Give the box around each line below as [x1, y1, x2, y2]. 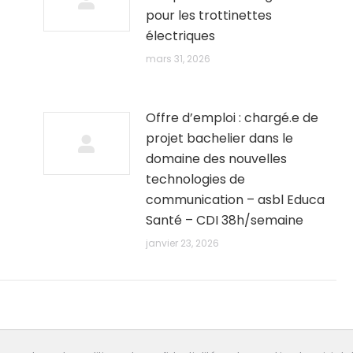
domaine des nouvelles [146, 150, 288, 168]
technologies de [146, 170, 246, 188]
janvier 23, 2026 [146, 236, 220, 250]
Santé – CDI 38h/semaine [146, 211, 304, 229]
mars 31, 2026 [146, 52, 211, 65]
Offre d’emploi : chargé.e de [146, 109, 319, 127]
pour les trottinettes [146, 6, 273, 24]
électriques [146, 27, 216, 45]
